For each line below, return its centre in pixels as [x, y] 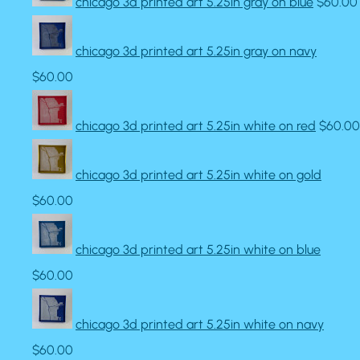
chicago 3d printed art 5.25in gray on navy [196, 51]
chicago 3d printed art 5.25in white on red [196, 126]
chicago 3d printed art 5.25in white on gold [198, 175]
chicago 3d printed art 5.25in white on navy [200, 324]
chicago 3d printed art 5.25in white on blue [198, 250]
